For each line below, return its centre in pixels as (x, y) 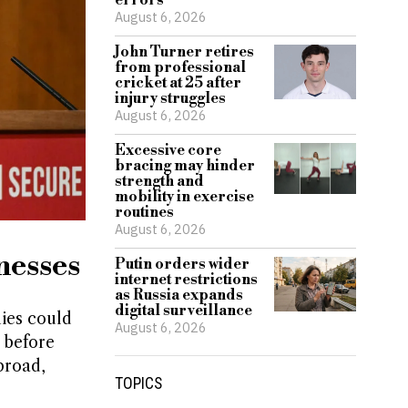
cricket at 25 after (178, 83)
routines (144, 212)
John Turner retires (184, 52)
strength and (159, 181)
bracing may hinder (185, 166)
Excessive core (168, 150)
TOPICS (138, 383)
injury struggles (170, 98)
